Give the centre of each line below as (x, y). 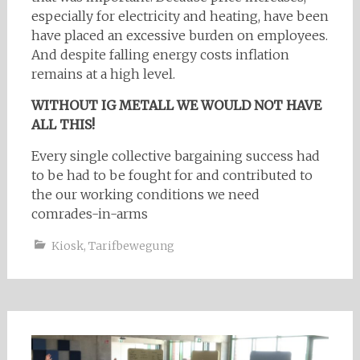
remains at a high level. (103, 74)
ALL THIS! (63, 124)
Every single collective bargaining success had (175, 155)
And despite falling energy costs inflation (160, 54)
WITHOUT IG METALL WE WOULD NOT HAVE (176, 105)
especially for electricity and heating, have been (180, 16)
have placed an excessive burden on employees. (179, 35)
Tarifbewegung (131, 245)
